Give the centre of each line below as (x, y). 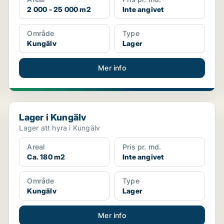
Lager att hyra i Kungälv (60, 128)
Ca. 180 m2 (46, 157)
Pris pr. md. (142, 147)
